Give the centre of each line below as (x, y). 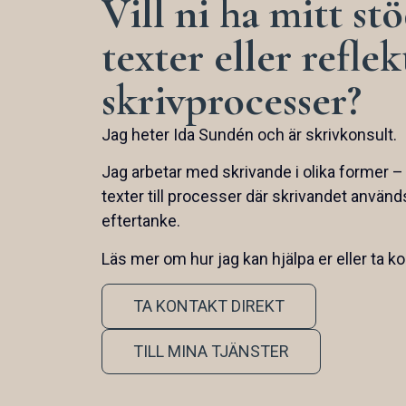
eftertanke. (141, 221)
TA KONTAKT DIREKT (209, 306)
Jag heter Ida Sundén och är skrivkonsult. (249, 135)
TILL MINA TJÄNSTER (211, 352)
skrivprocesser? (232, 101)
